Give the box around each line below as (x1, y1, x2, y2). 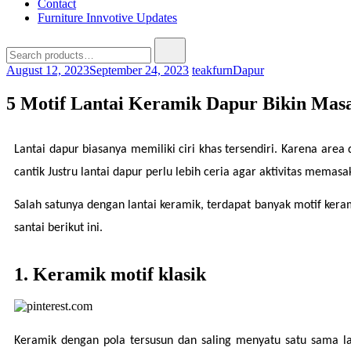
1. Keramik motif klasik (14, 264, 206, 285)
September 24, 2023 (89, 63, 189, 77)
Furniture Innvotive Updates (38, 11, 177, 24)
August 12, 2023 (6, 63, 89, 77)
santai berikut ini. (14, 222, 103, 235)
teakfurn (192, 63, 233, 77)
